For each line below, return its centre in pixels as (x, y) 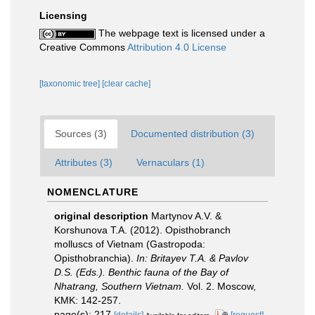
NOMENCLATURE (93, 192)
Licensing (63, 15)
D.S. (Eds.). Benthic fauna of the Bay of (141, 272)
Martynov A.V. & (186, 216)
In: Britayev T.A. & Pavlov (192, 258)
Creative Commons (83, 47)
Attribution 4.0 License (177, 47)
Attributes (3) (84, 162)
